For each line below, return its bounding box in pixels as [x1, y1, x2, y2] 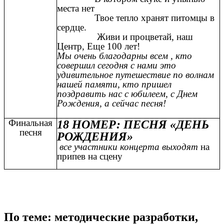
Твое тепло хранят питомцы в [57, 12, 214, 23]
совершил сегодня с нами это [57, 59, 176, 70]
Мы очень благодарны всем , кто [57, 50, 192, 61]
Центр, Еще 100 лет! [57, 40, 140, 51]
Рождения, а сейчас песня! [57, 97, 166, 108]
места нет [57, 2, 94, 13]
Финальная [8, 117, 52, 128]
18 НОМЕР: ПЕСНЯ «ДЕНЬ [57, 117, 209, 131]
